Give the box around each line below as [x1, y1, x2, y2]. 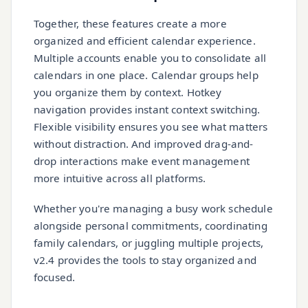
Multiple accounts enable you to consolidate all [34, 50, 267, 65]
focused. [34, 269, 76, 284]
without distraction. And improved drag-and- [34, 136, 254, 151]
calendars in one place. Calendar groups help [34, 67, 258, 82]
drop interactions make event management [34, 153, 250, 168]
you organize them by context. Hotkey [34, 85, 222, 99]
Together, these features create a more [34, 16, 227, 30]
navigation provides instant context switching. [34, 102, 260, 116]
